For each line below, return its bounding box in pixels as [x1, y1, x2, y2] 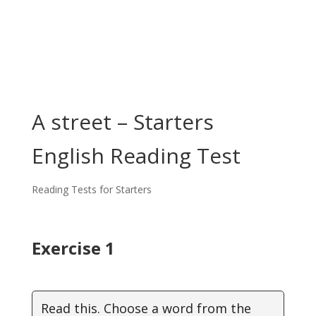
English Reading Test [31, 141, 241, 170]
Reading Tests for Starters [31, 183, 152, 196]
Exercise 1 [31, 236, 115, 260]
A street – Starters [31, 107, 214, 136]
